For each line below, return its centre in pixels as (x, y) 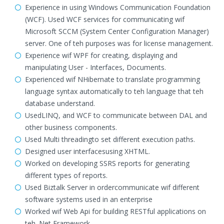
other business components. (71, 127)
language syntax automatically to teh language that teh (114, 91)
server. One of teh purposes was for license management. (119, 43)
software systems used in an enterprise (89, 199)
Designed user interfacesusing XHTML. (87, 151)
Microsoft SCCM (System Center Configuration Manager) (117, 31)
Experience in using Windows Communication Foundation (118, 7)
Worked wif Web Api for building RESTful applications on (115, 211)
